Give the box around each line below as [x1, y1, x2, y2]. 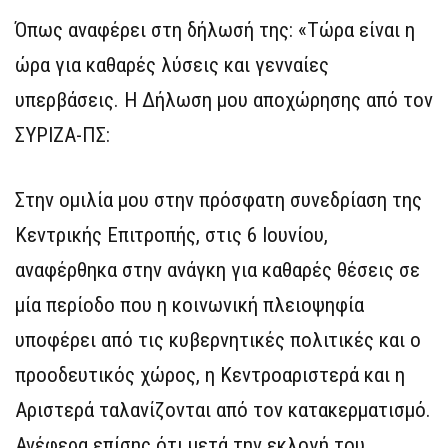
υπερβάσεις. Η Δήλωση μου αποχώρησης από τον [15, 88, 433, 113]
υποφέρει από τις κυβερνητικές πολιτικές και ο [15, 328, 421, 353]
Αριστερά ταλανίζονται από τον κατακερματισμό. [15, 398, 431, 423]
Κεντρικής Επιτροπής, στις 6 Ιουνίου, [15, 223, 328, 248]
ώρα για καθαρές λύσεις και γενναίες [15, 53, 329, 78]
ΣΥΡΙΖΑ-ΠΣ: [15, 123, 110, 148]
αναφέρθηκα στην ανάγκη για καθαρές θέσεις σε [15, 258, 420, 283]
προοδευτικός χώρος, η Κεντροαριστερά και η [15, 363, 405, 388]
